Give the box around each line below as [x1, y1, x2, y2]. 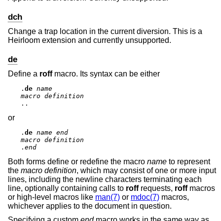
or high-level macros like [8, 193, 95, 202]
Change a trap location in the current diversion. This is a [8, 27, 202, 36]
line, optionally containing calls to [8, 184, 126, 193]
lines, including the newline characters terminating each [8, 175, 202, 184]
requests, [139, 184, 175, 193]
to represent [167, 157, 210, 166]
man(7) [95, 193, 120, 202]
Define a [8, 70, 39, 78]
